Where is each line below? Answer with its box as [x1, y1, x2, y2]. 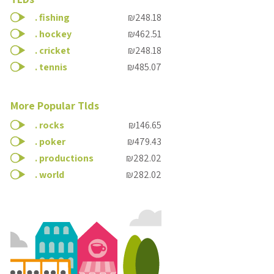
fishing [39, 11, 70, 24]
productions [39, 152, 94, 165]
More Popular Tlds [10, 98, 99, 113]
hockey [39, 28, 72, 40]
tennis [39, 61, 67, 73]
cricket [39, 44, 70, 57]
